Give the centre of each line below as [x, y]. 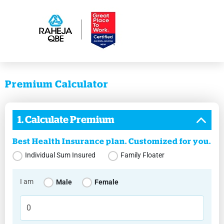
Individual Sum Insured [60, 155]
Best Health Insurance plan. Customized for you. [112, 141]
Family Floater [142, 155]
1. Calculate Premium [66, 120]
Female [106, 182]
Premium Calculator [57, 84]
